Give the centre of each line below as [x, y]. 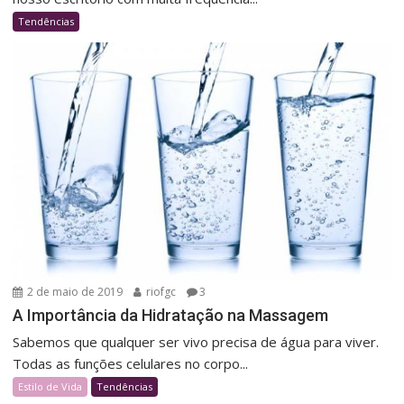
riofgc [160, 292]
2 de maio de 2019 [74, 292]
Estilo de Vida [50, 387]
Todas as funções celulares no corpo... [131, 364]
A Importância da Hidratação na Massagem [171, 316]
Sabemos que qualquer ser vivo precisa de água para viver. [196, 342]
